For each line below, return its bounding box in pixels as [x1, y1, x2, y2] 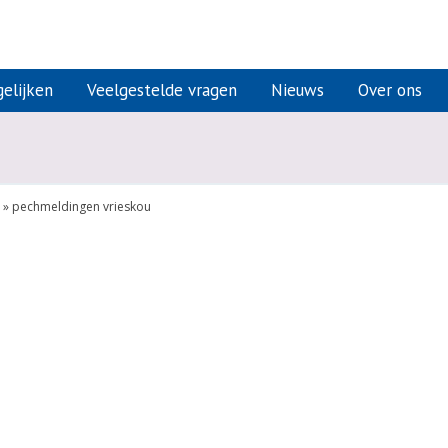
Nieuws [271, 79, 324, 101]
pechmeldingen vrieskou [12, 198, 151, 216]
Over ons [358, 79, 422, 101]
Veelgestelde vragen [87, 79, 237, 101]
